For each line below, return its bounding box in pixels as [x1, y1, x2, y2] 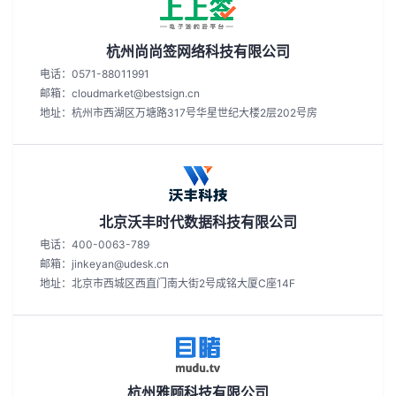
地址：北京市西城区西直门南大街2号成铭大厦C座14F [40, 277, 295, 290]
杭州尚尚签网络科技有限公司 [106, 42, 290, 60]
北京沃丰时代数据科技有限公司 [99, 213, 297, 231]
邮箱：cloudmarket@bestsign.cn [40, 87, 200, 100]
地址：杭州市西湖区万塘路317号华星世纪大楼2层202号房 [40, 106, 317, 119]
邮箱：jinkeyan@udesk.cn [40, 257, 169, 270]
